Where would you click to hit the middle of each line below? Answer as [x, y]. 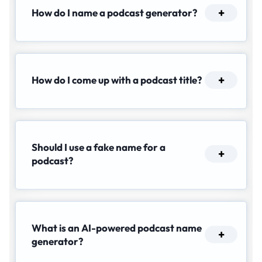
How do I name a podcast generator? [114, 13]
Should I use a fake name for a [99, 147]
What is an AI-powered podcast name [117, 228]
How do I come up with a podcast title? [117, 80]
